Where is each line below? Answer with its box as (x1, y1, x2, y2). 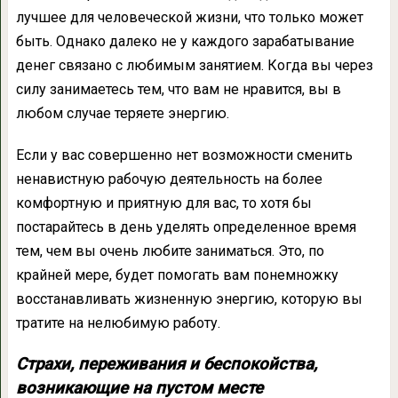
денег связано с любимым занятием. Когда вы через (15, 57, 373, 75)
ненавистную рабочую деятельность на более (15, 171, 322, 188)
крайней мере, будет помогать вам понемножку (15, 267, 338, 284)
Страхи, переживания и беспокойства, (15, 354, 317, 375)
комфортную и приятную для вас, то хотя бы (15, 195, 312, 212)
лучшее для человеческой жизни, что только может (15, 9, 363, 27)
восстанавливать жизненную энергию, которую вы (15, 291, 362, 308)
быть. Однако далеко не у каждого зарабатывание (15, 33, 354, 51)
